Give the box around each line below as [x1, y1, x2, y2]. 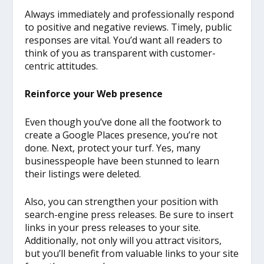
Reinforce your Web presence [25, 87, 163, 101]
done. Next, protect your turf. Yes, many [25, 141, 201, 154]
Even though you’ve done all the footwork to [25, 115, 222, 128]
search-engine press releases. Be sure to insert [25, 208, 234, 222]
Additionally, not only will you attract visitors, [25, 234, 222, 247]
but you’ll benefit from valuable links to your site [25, 247, 239, 260]
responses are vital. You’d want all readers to [25, 33, 223, 47]
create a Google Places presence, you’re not [25, 128, 218, 141]
